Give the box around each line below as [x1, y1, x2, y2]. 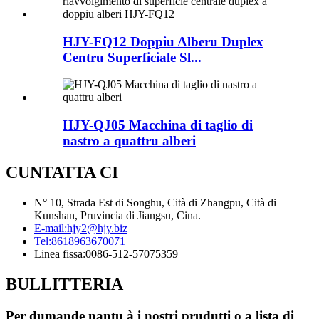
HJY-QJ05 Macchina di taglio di [63, 117, 253, 132]
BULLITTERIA [6, 274, 123, 293]
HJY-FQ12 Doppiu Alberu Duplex [63, 33, 263, 49]
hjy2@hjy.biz [67, 221, 127, 234]
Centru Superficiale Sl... [63, 49, 202, 65]
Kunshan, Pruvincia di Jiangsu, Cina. [34, 209, 201, 221]
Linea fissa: [34, 247, 85, 260]
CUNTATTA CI [6, 162, 118, 182]
